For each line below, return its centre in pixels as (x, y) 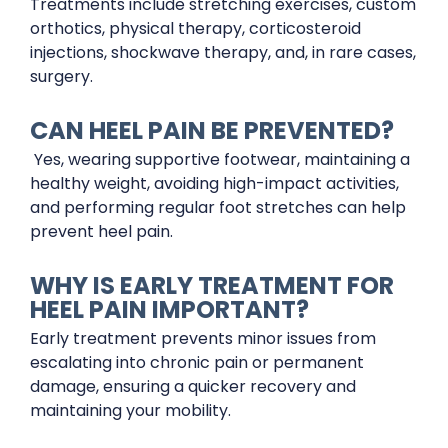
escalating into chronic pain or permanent (197, 362)
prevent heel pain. (101, 231)
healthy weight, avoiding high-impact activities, (214, 183)
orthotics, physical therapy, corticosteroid (195, 28)
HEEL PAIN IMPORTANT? (169, 309)
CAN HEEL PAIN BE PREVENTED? (212, 130)
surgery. (61, 76)
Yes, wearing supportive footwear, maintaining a (220, 159)
